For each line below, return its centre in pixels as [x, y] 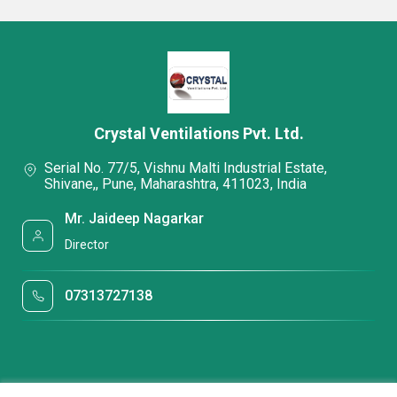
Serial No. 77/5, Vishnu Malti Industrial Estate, [186, 168]
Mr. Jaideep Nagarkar [135, 218]
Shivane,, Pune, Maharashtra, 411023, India [175, 184]
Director [87, 245]
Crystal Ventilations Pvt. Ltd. [198, 134]
